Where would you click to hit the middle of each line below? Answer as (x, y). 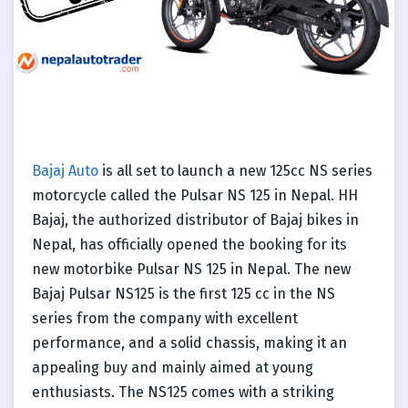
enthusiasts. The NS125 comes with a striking (183, 392)
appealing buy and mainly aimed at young (173, 367)
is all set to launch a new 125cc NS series (235, 170)
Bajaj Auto (65, 170)
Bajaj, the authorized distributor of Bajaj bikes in (195, 219)
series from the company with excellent (165, 318)
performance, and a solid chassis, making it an (189, 342)
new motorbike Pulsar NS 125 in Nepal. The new (191, 269)
